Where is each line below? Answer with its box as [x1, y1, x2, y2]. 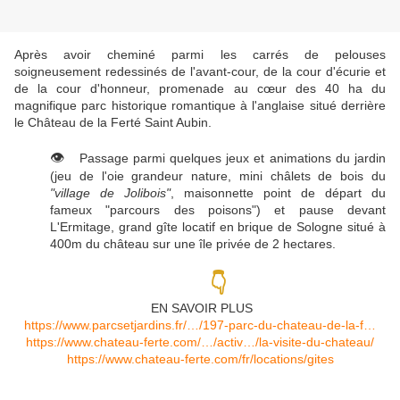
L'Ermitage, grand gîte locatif [50, 220, 220, 235]
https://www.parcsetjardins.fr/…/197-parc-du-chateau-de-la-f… [24, 318, 376, 333]
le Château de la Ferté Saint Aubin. [14, 115, 212, 130]
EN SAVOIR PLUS [147, 301, 253, 316]
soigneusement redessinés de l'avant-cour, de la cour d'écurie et [14, 64, 386, 79]
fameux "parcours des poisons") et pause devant [50, 203, 386, 218]
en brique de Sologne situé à [219, 220, 387, 235]
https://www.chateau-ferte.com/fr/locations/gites [66, 352, 334, 367]
